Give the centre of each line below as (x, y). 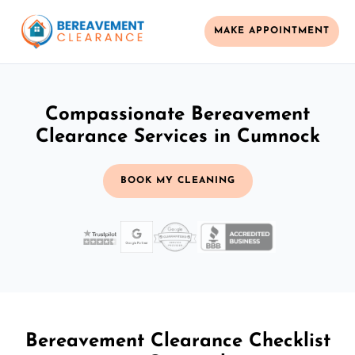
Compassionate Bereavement (177, 115)
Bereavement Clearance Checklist (177, 341)
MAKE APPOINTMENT (272, 31)
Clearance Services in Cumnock (177, 137)
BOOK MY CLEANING (177, 180)
